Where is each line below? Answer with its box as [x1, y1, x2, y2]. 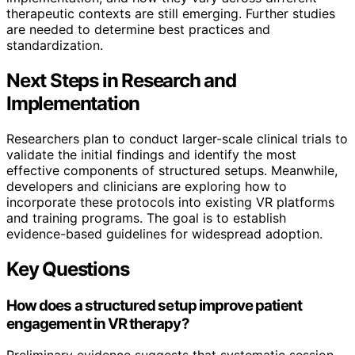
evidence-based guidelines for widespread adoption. [6, 225, 323, 242]
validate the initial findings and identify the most [6, 146, 296, 162]
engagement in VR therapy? [6, 314, 189, 333]
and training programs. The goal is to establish [6, 209, 286, 226]
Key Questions [6, 257, 129, 281]
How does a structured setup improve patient [6, 296, 302, 315]
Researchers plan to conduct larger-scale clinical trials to [6, 130, 348, 147]
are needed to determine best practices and [6, 21, 270, 37]
